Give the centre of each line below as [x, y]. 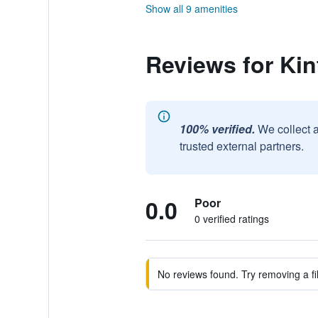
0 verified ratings [231, 219]
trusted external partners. [241, 146]
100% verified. [217, 129]
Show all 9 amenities [191, 9]
